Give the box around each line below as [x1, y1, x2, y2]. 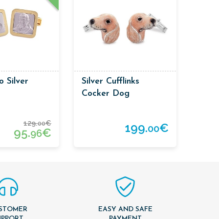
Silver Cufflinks [82, 76, 139, 86]
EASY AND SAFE [98, 206, 153, 214]
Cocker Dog [82, 88, 130, 98]
